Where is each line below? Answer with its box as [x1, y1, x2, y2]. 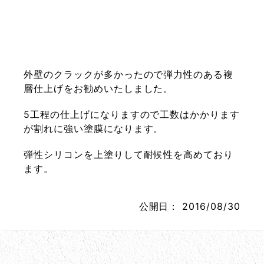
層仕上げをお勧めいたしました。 [24, 82, 174, 94]
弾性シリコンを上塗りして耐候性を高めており [24, 148, 234, 160]
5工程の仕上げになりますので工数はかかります [24, 108, 240, 120]
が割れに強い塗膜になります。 [24, 122, 164, 134]
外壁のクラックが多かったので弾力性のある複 [24, 68, 234, 80]
